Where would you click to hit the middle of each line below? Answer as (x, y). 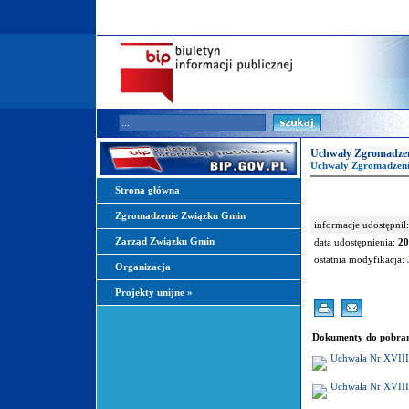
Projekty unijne (151, 293)
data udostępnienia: (356, 242)
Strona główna (147, 190)
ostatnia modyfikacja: (361, 260)
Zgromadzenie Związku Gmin (180, 216)
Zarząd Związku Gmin (165, 241)
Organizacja (143, 267)
